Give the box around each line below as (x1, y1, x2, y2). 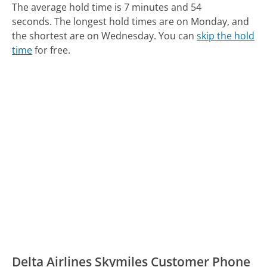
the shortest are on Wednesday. (12, 29, 157, 42)
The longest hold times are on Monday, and (54, 14, 250, 28)
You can (159, 29, 197, 42)
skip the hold (197, 29, 255, 42)
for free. (32, 43, 71, 57)
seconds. (12, 14, 52, 28)
